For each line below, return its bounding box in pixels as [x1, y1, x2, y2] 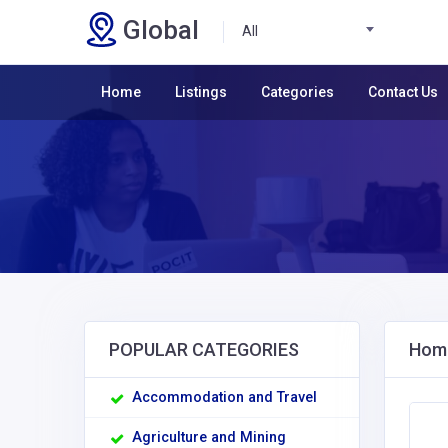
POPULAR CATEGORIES [109, 339, 299, 361]
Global [123, 15, 199, 45]
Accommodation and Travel [132, 389, 317, 407]
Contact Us [368, 84, 438, 101]
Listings [175, 84, 227, 101]
